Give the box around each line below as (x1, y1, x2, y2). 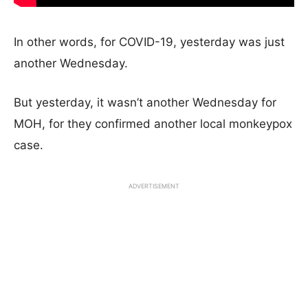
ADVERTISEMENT (129, 181, 179, 190)
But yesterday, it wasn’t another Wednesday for (14, 95, 276, 109)
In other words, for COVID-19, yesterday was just (14, 34, 285, 49)
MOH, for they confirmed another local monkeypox (14, 116, 292, 131)
